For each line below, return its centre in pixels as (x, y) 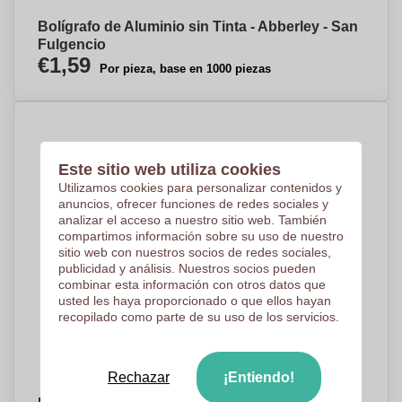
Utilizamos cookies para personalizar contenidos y (200, 188)
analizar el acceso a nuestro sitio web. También (192, 220)
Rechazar (138, 377)
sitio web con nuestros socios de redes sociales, (194, 252)
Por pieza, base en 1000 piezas (185, 69)
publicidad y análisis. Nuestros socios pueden (187, 268)
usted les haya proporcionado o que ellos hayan (194, 301)
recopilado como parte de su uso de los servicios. (198, 317)
